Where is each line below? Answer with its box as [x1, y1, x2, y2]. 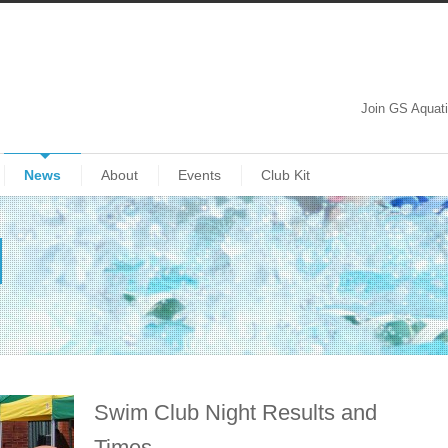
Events [178, 167, 221, 183]
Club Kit [261, 167, 310, 183]
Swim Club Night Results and [94, 400, 377, 425]
